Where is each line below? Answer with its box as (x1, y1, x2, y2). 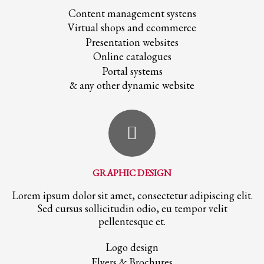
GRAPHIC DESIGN (93, 167, 171, 180)
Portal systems (101, 64, 163, 78)
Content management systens (68, 6, 196, 21)
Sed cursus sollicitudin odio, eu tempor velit (37, 202, 227, 216)
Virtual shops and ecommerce (68, 21, 196, 35)
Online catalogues (93, 49, 171, 64)
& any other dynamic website (70, 78, 194, 93)
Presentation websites (85, 35, 179, 49)
